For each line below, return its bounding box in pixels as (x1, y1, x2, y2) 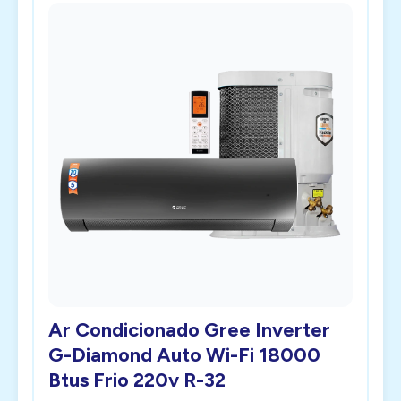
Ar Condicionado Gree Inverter (48, 318, 330, 342)
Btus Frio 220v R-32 (48, 368, 226, 392)
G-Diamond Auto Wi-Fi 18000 (48, 343, 320, 367)
